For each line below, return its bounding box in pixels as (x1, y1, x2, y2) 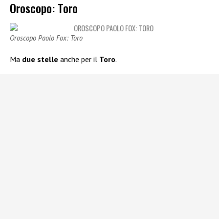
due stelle (22, 54, 58, 65)
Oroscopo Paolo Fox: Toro (10, 33, 83, 43)
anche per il (58, 54, 99, 65)
